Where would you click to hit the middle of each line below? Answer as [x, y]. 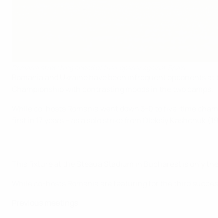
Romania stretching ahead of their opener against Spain [98, 68]
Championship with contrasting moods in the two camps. [112, 89]
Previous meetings [45, 203]
